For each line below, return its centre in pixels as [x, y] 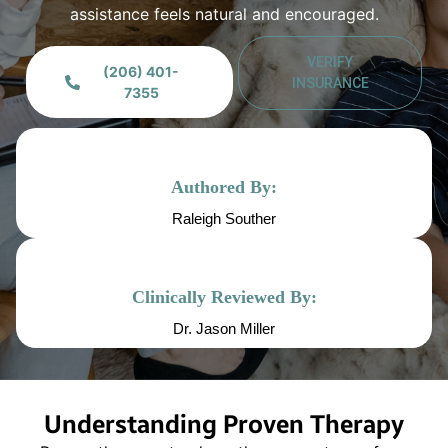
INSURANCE [330, 83]
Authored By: [224, 187]
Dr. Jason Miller [224, 329]
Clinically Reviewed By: [224, 297]
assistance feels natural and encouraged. [224, 14]
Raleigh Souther [224, 219]
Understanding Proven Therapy [224, 425]
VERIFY [330, 62]
